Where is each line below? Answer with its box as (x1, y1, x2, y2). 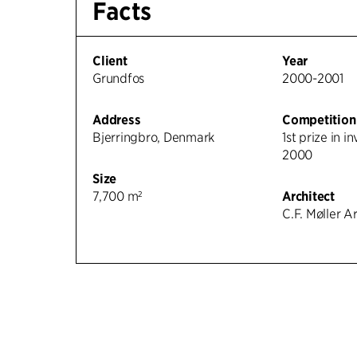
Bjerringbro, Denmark (92, 129, 215, 145)
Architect (282, 188, 335, 204)
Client (92, 53, 127, 69)
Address (92, 112, 141, 127)
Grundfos (92, 70, 145, 86)
